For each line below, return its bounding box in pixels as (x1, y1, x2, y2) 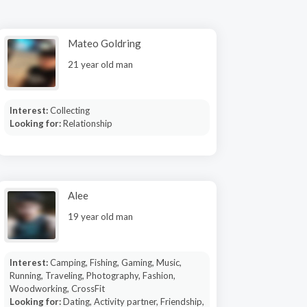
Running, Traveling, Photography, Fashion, (9, 270, 175, 281)
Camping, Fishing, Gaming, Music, (49, 257, 182, 268)
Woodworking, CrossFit (9, 283, 105, 294)
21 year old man (68, 59, 133, 70)
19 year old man (68, 211, 133, 222)
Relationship (62, 118, 112, 129)
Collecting (49, 105, 90, 116)
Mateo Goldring (68, 37, 141, 49)
